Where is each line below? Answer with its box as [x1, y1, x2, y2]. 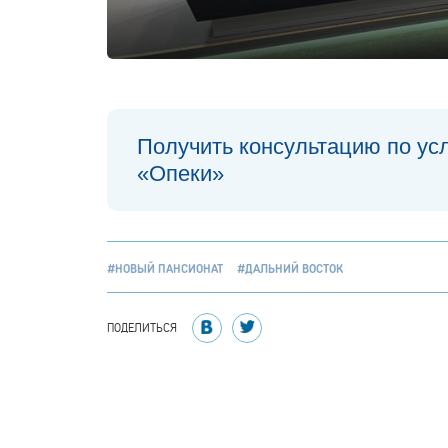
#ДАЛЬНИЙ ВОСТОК [237, 261, 343, 276]
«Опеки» [137, 161, 224, 186]
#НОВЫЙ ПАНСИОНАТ [107, 261, 223, 276]
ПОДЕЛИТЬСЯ [107, 320, 177, 335]
